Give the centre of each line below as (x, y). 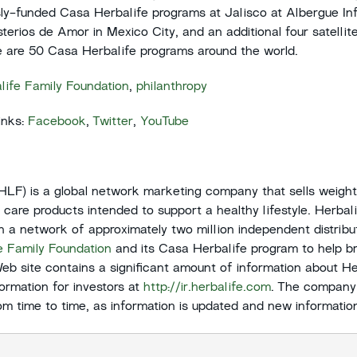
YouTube (165, 122)
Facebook (57, 122)
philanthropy (172, 87)
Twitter (113, 122)
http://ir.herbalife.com (207, 288)
